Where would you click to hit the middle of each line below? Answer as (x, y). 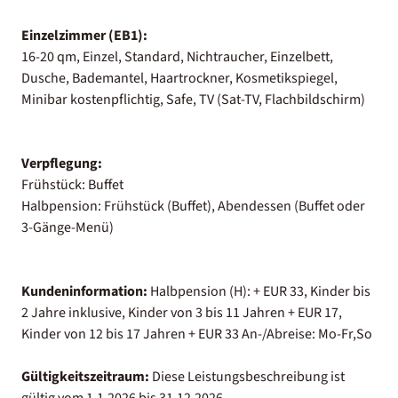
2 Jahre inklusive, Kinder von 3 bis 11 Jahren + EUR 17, (182, 312)
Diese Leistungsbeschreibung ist (247, 376)
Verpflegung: (62, 163)
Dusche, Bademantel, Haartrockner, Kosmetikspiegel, (179, 78)
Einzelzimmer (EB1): (84, 35)
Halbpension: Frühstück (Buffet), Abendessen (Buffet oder (193, 206)
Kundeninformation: (84, 291)
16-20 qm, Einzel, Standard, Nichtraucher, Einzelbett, (177, 56)
